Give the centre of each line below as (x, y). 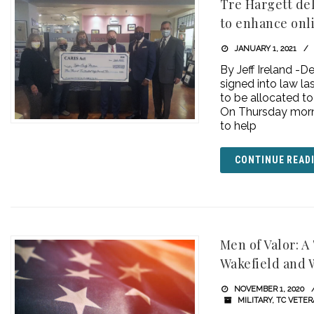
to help (238, 126)
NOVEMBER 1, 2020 (268, 289)
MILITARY (255, 300)
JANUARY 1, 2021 (265, 49)
